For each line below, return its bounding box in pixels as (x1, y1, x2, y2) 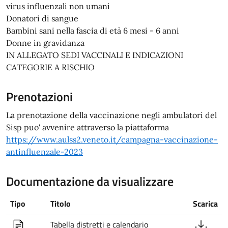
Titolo (50, 197, 71, 210)
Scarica (193, 197, 218, 210)
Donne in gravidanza (6, 37, 84, 48)
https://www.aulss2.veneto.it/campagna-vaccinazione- (6, 134, 218, 145)
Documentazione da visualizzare (6, 172, 174, 190)
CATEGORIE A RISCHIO (6, 62, 95, 72)
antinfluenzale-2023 (6, 146, 83, 157)
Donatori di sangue (6, 13, 78, 23)
